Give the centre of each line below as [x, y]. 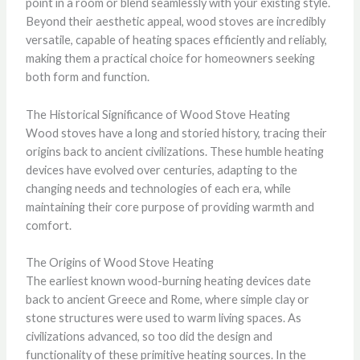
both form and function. [87, 77]
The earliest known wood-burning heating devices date [168, 280]
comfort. [48, 225]
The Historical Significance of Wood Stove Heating [157, 114]
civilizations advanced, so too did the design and [149, 336]
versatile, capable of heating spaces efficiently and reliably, [176, 40]
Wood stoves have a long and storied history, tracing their [176, 133]
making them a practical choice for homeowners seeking [170, 59]
